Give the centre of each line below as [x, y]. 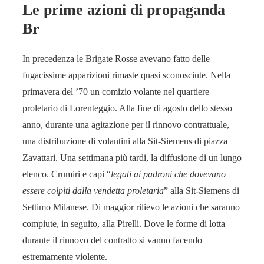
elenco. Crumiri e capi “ [67, 174]
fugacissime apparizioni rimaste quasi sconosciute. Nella [126, 75]
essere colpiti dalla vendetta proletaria [93, 191]
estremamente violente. [65, 257]
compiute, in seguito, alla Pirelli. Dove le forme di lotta [124, 224]
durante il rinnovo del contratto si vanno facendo [112, 240]
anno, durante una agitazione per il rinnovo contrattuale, [126, 125]
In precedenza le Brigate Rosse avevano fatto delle [116, 59]
